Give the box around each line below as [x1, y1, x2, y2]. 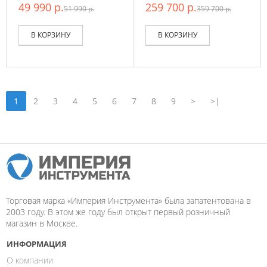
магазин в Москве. [6, 218, 77, 229]
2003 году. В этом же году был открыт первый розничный [6, 206, 230, 218]
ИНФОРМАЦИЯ [7, 238, 67, 249]
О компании [7, 254, 53, 266]
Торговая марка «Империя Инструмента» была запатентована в [6, 195, 251, 206]
